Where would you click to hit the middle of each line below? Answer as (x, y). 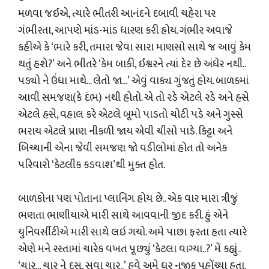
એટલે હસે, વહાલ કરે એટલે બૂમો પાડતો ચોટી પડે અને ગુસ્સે (131, 115)
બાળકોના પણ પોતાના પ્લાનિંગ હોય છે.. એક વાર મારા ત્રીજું (128, 199)
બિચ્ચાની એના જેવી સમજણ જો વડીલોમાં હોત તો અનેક (122, 148)
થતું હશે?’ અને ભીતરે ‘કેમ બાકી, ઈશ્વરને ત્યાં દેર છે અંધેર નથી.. (131, 64)
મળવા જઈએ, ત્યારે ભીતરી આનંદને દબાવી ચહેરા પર (117, 14)
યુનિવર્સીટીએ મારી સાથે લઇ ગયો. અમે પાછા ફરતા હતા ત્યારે (132, 232)
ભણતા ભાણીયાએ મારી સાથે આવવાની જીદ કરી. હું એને (123, 216)
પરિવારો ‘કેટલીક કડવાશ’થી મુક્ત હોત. (92, 165)
